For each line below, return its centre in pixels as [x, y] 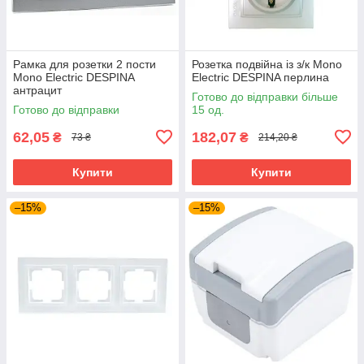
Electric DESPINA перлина [260, 77]
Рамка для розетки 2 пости [84, 64]
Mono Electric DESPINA [74, 77]
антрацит [37, 90]
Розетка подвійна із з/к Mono [267, 64]
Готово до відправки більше [265, 96]
